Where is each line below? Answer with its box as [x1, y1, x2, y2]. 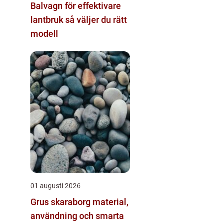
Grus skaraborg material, [30, 196, 93, 207]
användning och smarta [30, 210, 124, 221]
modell [30, 28, 58, 39]
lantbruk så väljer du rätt [30, 14, 65, 25]
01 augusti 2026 [30, 181, 81, 190]
